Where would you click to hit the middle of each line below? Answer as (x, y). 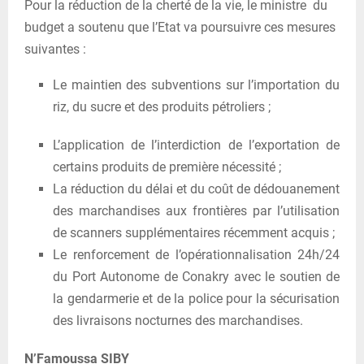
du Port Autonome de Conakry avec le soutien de (196, 276)
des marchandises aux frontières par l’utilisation (196, 210)
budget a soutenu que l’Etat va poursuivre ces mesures (180, 27)
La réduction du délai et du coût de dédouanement (196, 188)
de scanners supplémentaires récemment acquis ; (194, 232)
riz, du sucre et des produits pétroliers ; (162, 106)
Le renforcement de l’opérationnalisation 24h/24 (196, 254)
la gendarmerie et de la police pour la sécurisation (196, 298)
